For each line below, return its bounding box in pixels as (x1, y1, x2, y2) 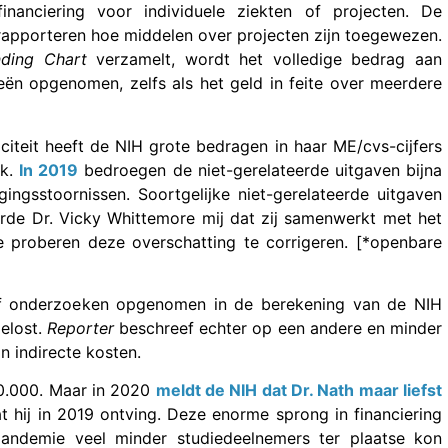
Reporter (46, 317, 114, 338)
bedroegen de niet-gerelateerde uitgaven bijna (78, 159, 443, 180)
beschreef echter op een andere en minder (113, 317, 443, 338)
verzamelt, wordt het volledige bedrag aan (86, 49, 443, 70)
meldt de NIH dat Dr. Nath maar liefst (155, 380, 443, 401)
